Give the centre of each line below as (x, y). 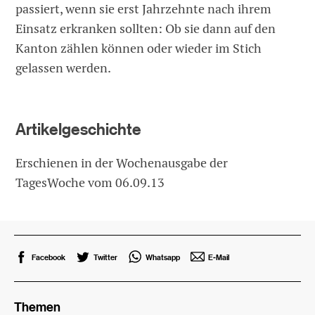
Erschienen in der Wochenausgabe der (122, 162)
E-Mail (219, 257)
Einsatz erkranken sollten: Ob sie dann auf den (146, 28)
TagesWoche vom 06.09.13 (90, 182)
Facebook (49, 257)
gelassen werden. (64, 67)
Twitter (106, 257)
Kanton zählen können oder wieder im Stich (139, 48)
